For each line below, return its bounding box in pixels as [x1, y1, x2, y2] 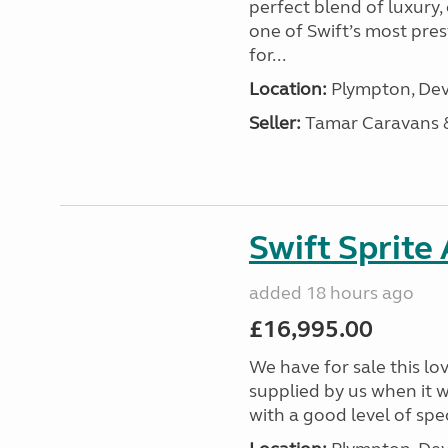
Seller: [248, 112, 301, 134]
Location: [248, 78, 327, 100]
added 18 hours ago [248, 282, 414, 304]
